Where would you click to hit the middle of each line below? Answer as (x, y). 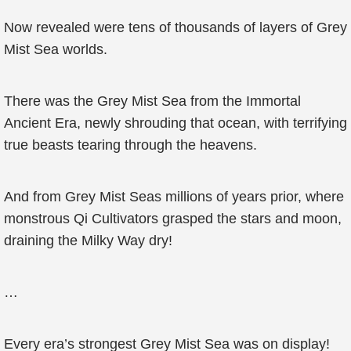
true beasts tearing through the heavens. (130, 145)
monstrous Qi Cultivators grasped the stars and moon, (173, 219)
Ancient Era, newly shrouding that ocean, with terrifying (175, 123)
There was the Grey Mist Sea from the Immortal (152, 101)
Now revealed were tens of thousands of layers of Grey (175, 27)
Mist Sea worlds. (56, 49)
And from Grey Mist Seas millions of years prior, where (174, 197)
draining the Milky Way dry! (88, 241)
